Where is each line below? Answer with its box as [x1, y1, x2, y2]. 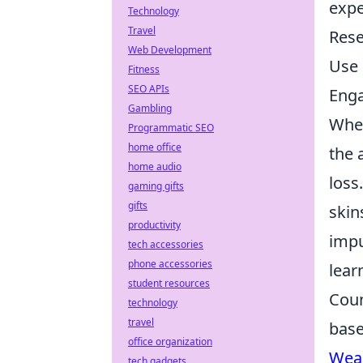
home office [128, 140, 181, 154]
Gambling [128, 101, 172, 115]
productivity [128, 218, 181, 232]
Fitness [128, 62, 160, 76]
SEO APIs [128, 82, 169, 96]
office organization [128, 335, 212, 348]
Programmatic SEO [128, 121, 214, 135]
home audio [128, 160, 181, 173]
